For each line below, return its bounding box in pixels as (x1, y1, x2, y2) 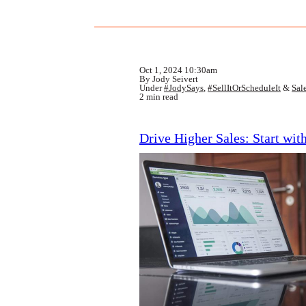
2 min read (139, 92, 178, 102)
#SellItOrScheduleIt (208, 83, 281, 93)
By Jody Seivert (139, 74, 198, 84)
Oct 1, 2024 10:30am (139, 65, 217, 75)
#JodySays (164, 83, 204, 93)
